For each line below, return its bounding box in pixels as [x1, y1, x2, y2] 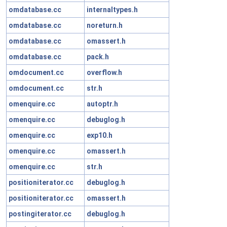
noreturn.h [87, 21, 123, 29]
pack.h [87, 52, 109, 61]
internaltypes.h [87, 5, 138, 14]
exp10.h [87, 131, 112, 139]
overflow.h [87, 68, 122, 77]
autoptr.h [87, 99, 118, 108]
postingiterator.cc [9, 209, 71, 218]
